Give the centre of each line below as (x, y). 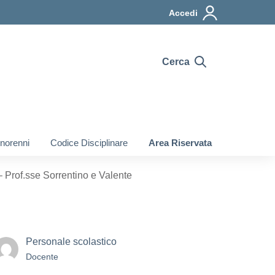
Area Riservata (180, 143)
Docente (42, 257)
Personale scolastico (71, 242)
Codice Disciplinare (89, 143)
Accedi (183, 13)
